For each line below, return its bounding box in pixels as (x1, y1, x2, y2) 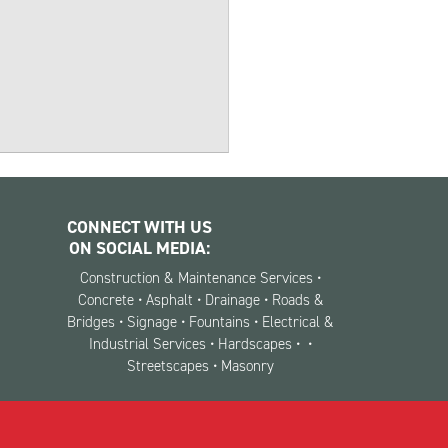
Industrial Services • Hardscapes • (89, 333, 304, 354)
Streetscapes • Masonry (127, 355, 274, 376)
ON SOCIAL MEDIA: (69, 235, 210, 260)
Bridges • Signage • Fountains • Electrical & (67, 311, 334, 332)
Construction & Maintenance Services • (80, 267, 321, 288)
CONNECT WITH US (67, 214, 212, 239)
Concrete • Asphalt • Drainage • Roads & (77, 289, 324, 310)
